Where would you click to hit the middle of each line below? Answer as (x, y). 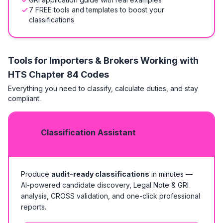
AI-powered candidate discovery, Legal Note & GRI (105, 185)
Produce (36, 174)
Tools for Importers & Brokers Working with (103, 60)
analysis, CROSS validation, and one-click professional (111, 196)
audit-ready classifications (100, 174)
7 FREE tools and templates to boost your (97, 10)
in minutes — (171, 174)
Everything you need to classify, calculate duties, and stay (103, 88)
